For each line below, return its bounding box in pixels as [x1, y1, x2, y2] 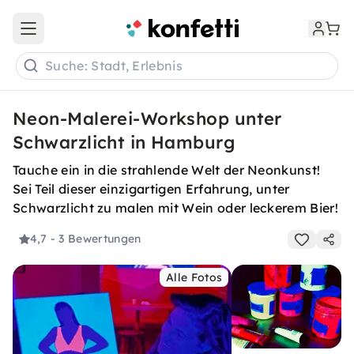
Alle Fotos [166, 270, 223, 284]
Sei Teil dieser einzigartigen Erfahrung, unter [13, 181, 290, 197]
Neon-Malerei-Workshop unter [13, 107, 282, 130]
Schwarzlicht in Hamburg [13, 131, 235, 153]
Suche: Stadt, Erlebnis [45, 58, 183, 74]
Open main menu [27, 28, 122, 43]
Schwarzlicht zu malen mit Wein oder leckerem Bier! [13, 200, 339, 216]
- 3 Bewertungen [50, 232, 141, 247]
